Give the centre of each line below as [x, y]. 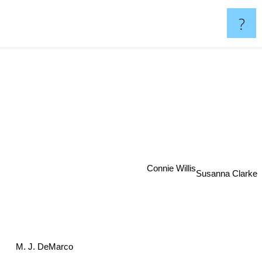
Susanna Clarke [227, 178]
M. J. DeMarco [45, 248]
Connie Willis [169, 166]
